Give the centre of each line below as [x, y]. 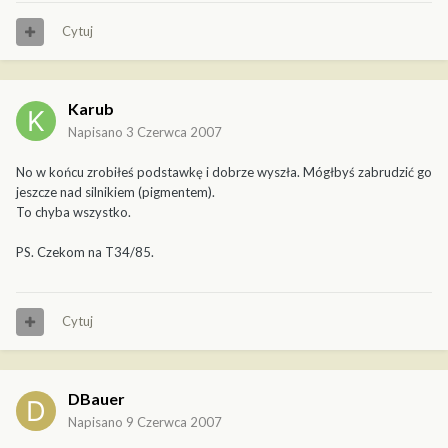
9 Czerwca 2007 [174, 422]
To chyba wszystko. [73, 212]
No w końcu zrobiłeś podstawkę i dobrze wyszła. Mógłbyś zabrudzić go [224, 172]
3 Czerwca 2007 [174, 132]
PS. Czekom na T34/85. [85, 252]
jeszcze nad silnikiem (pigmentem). [115, 192]
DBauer [96, 399]
